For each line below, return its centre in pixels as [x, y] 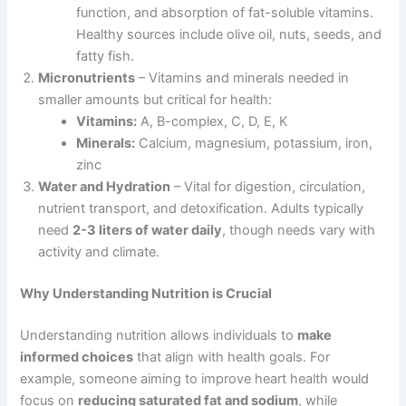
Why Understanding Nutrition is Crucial [146, 294]
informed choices [77, 357]
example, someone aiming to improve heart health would [195, 378]
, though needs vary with [299, 231]
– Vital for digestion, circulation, [268, 187]
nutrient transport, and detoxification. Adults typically [201, 209]
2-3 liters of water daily [148, 231]
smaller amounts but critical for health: [155, 100]
